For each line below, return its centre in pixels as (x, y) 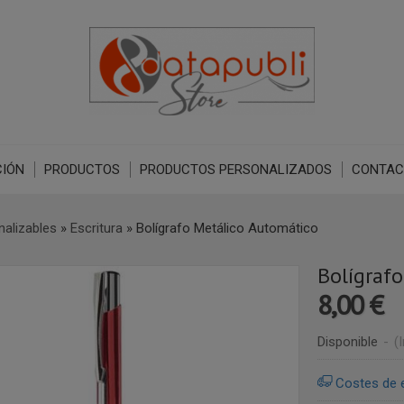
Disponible (347, 342)
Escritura (96, 228)
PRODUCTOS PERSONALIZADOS (235, 170)
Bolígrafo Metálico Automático (227, 228)
